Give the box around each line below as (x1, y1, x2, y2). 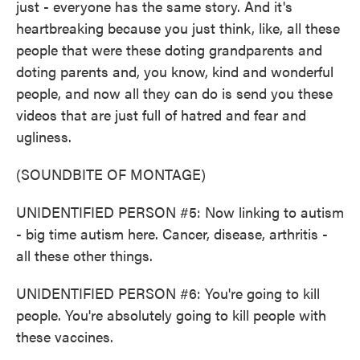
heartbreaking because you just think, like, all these (16, 18, 340, 38)
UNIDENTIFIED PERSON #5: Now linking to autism (16, 202, 344, 222)
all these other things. (16, 245, 153, 265)
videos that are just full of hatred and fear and (16, 104, 306, 125)
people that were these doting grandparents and (16, 39, 322, 59)
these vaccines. (16, 326, 113, 346)
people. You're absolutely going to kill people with (16, 305, 326, 325)
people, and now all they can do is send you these (16, 83, 333, 103)
